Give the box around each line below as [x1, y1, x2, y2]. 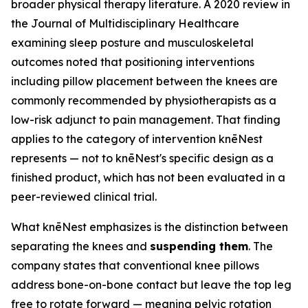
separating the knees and [11, 239, 150, 254]
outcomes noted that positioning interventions [11, 55, 254, 69]
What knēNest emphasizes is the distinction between [11, 220, 288, 234]
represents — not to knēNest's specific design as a [11, 151, 274, 166]
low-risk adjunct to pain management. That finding [11, 113, 280, 127]
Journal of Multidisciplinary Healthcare [31, 16, 239, 31]
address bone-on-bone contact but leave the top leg [11, 278, 291, 292]
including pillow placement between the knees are [11, 74, 278, 89]
